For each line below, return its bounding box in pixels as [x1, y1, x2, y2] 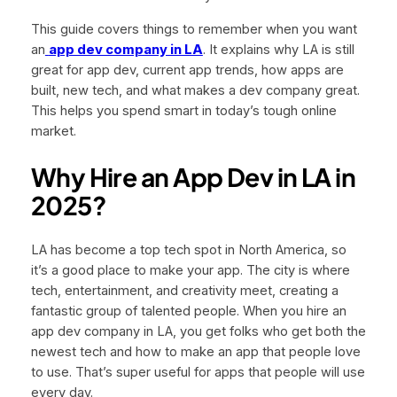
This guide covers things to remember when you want [30, 21, 357, 38]
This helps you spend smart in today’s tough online [30, 103, 337, 120]
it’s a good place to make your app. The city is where [30, 262, 350, 279]
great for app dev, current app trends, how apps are [30, 62, 344, 79]
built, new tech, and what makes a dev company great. [30, 82, 360, 99]
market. [30, 123, 76, 140]
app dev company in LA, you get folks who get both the [30, 323, 366, 340]
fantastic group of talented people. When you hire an [30, 303, 346, 320]
